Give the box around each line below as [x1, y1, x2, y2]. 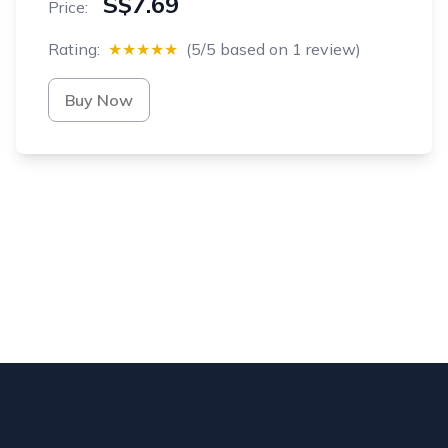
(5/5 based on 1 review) [186, 39, 361, 59]
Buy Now [65, 90, 133, 110]
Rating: [48, 39, 100, 59]
